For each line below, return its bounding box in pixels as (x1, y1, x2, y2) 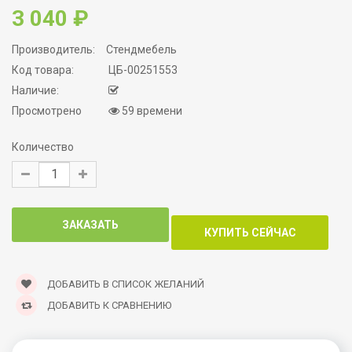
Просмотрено (12, 104, 82, 118)
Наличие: (12, 84, 59, 97)
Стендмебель (106, 43, 177, 57)
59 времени (119, 104, 182, 118)
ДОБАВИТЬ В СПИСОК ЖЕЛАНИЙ (45, 278, 204, 291)
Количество (12, 141, 74, 154)
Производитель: (12, 43, 95, 57)
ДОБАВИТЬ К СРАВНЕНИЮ (45, 299, 171, 312)
